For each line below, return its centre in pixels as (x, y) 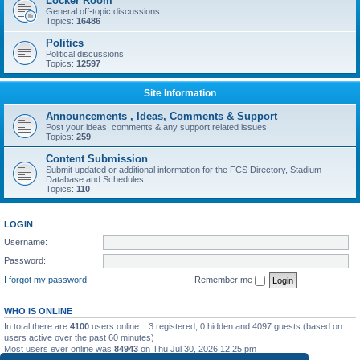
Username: (26, 241)
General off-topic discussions (103, 11)
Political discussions (85, 54)
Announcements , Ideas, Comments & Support (162, 116)
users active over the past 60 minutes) (79, 337)
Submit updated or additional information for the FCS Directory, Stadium (184, 170)
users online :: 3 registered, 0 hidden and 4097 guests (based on (216, 326)
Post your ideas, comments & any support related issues (156, 127)
